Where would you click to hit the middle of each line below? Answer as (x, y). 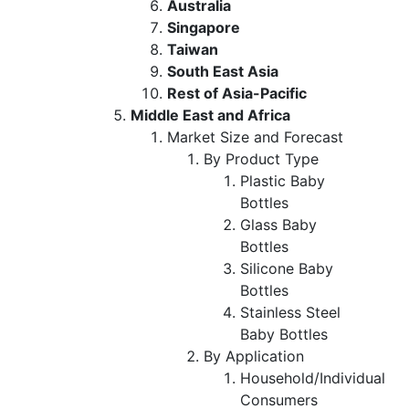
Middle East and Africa (210, 115)
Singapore (204, 27)
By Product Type (261, 158)
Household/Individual (313, 378)
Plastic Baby (283, 180)
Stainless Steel (290, 312)
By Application (254, 356)
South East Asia (223, 71)
